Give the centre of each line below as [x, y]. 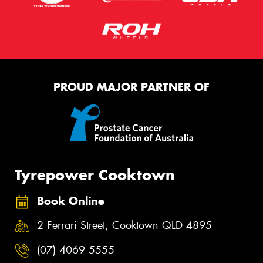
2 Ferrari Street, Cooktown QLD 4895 [124, 226]
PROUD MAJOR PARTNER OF [131, 87]
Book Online [71, 201]
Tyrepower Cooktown [95, 175]
